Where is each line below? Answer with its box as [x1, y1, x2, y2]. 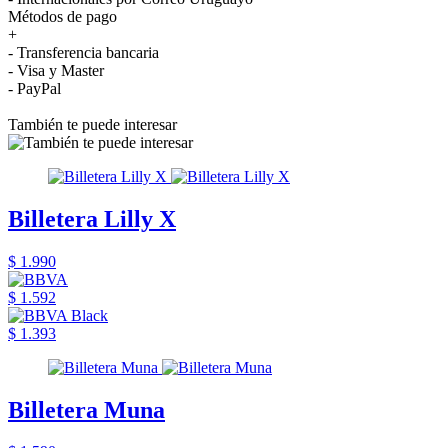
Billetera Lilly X [8, 205, 176, 232]
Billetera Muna [8, 396, 165, 423]
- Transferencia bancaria [8, 43, 159, 61]
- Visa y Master [8, 61, 104, 79]
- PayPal [8, 79, 61, 97]
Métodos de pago [8, 7, 117, 25]
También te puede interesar [8, 115, 177, 133]
